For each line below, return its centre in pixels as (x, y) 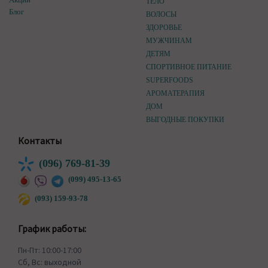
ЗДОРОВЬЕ (164, 28)
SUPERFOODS (170, 80)
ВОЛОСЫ (161, 15)
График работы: (52, 229)
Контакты (40, 141)
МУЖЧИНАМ (169, 41)
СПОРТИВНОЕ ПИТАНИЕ (189, 67)
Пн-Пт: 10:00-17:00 (50, 250)
